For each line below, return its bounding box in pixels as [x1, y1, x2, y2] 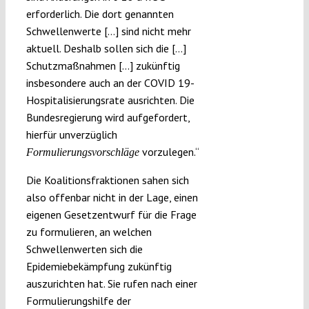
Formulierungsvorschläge [26, 146, 139, 159]
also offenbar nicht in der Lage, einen [26, 190, 198, 205]
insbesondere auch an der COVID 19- [26, 76, 194, 90]
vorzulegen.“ [139, 145, 199, 159]
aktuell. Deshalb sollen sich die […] [26, 41, 186, 56]
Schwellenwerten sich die [26, 242, 143, 257]
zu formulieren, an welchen [26, 225, 152, 239]
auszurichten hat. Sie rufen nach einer [26, 277, 197, 291]
